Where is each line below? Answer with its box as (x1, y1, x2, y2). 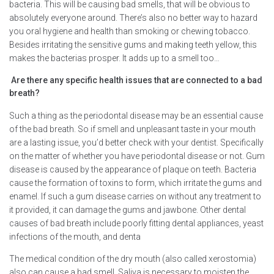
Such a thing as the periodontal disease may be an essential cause (9, 110, 263, 120)
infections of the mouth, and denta (9, 231, 141, 242)
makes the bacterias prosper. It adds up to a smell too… (9, 53, 220, 63)
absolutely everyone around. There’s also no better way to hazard (9, 12, 257, 23)
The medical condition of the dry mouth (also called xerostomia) (9, 253, 256, 264)
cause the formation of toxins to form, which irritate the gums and (9, 177, 262, 188)
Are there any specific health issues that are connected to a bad (9, 75, 262, 85)
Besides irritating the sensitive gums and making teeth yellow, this (9, 39, 257, 50)
